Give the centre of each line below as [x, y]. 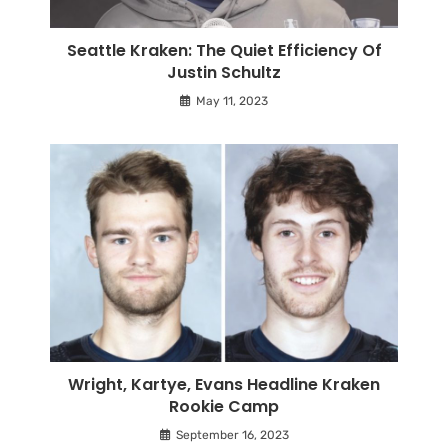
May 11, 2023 [232, 101]
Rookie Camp [224, 406]
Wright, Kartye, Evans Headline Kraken [224, 384]
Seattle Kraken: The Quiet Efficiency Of [224, 51]
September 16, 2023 [232, 434]
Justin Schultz [224, 73]
